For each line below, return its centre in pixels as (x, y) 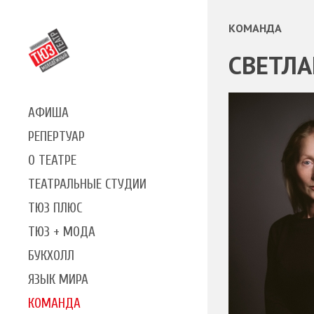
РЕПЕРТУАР (56, 136)
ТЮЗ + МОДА (62, 232)
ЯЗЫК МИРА (58, 279)
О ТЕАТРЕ (52, 160)
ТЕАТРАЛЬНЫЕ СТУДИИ (87, 184)
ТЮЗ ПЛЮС (55, 208)
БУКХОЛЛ (51, 255)
